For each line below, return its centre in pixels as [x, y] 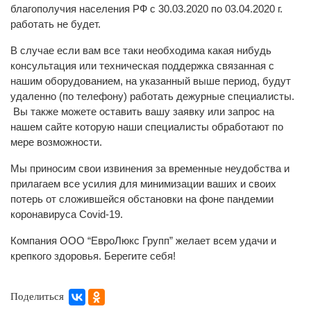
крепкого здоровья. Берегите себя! [93, 256]
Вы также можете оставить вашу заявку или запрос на [142, 111]
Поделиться [37, 296]
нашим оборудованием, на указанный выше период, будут [151, 81]
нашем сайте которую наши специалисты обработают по [147, 127]
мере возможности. [56, 142]
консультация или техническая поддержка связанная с [142, 66]
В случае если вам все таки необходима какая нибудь [141, 50]
